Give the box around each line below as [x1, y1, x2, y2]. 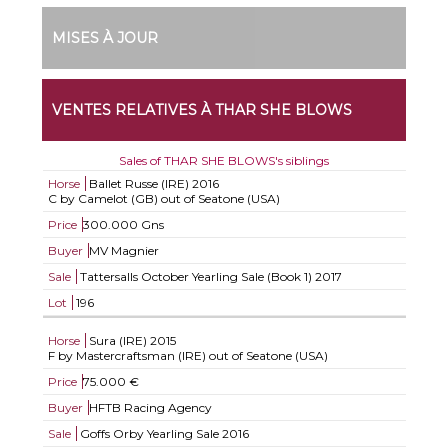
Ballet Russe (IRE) [88, 176, 189, 191]
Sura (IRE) [88, 333, 147, 348]
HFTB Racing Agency [88, 400, 212, 415]
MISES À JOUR [52, 29, 159, 47]
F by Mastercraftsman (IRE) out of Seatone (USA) [47, 348, 328, 363]
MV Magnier [88, 243, 159, 258]
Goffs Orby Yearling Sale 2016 [76, 426, 249, 441]
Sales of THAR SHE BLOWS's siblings [119, 153, 329, 168]
